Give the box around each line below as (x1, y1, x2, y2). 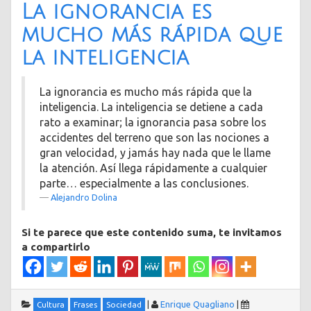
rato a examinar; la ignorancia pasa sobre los (40, 115, 267, 128)
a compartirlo (22, 241, 90, 253)
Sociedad (106, 300, 142, 310)
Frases (74, 300, 97, 310)
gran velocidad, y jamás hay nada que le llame (40, 146, 271, 159)
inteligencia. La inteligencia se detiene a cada (40, 100, 263, 113)
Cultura (37, 300, 65, 310)
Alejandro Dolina (51, 192, 117, 202)
